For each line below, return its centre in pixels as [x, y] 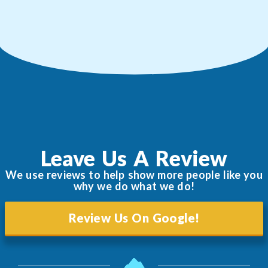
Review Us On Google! [134, 218]
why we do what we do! [134, 186]
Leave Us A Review [134, 158]
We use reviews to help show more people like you [134, 174]
